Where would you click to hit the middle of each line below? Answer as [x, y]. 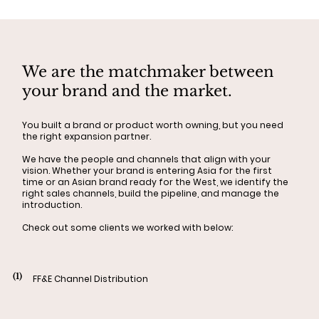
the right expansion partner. [87, 136]
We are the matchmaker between [148, 72]
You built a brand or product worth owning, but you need [153, 125]
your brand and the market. [130, 91]
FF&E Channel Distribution [90, 279]
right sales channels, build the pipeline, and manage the [151, 193]
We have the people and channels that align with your [147, 159]
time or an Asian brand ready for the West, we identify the [156, 182]
